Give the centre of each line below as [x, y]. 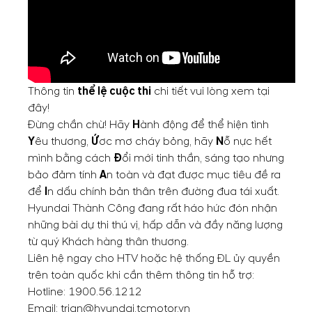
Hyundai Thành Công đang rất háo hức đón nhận [153, 208]
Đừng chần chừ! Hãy [80, 125]
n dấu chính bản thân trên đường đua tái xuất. [163, 192]
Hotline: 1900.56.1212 [85, 292]
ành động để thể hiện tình [204, 125]
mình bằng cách [71, 158]
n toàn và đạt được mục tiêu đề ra [194, 175]
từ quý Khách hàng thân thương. [108, 242]
